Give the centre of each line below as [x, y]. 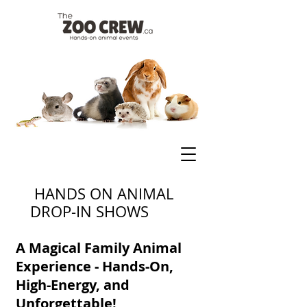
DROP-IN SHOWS [89, 211]
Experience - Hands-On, [95, 266]
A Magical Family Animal [99, 248]
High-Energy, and [73, 285]
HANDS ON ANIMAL [102, 194]
